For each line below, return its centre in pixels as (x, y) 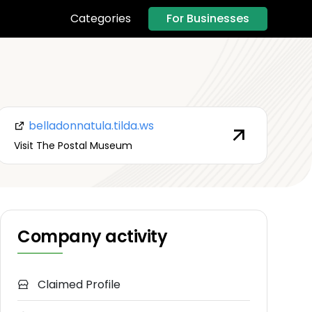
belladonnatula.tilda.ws (89, 125)
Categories (101, 19)
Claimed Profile (78, 285)
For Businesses (208, 18)
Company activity (93, 237)
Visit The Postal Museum (73, 145)
